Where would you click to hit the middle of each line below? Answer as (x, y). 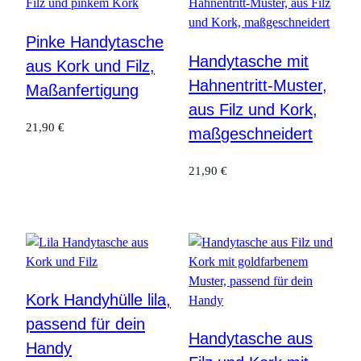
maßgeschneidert (251, 133)
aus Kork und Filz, (90, 66)
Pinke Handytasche (95, 41)
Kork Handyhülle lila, (98, 300)
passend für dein (85, 324)
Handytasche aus (251, 339)
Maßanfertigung (82, 90)
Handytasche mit (249, 61)
